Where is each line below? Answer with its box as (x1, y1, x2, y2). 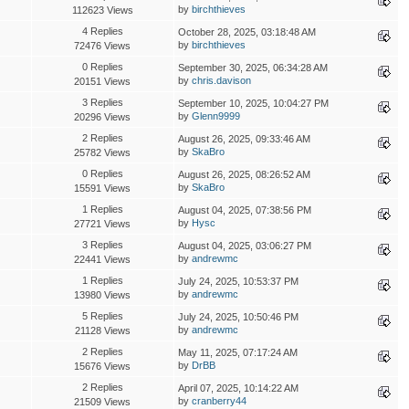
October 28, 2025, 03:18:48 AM (177, 26, 316, 37)
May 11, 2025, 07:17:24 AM (177, 346, 298, 358)
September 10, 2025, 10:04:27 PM (177, 97, 329, 109)
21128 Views (74, 324, 131, 336)
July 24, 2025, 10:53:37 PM (177, 275, 299, 287)
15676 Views (74, 360, 131, 372)
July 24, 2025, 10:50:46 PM (177, 310, 299, 322)
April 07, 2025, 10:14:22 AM (177, 382, 299, 393)
